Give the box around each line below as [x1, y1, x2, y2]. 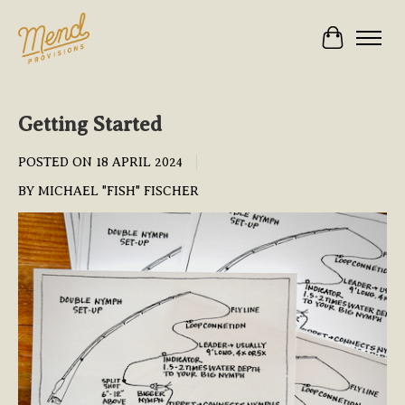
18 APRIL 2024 [96, 154, 183, 169]
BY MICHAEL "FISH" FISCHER [18, 183, 199, 198]
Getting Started [18, 111, 162, 136]
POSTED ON [18, 154, 96, 169]
